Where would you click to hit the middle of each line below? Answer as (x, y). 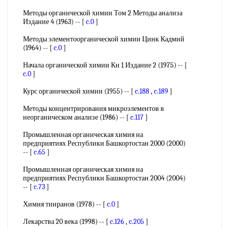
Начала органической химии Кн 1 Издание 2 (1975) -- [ (105, 65)
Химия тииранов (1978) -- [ (65, 204)
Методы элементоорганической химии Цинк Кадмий (104, 39)
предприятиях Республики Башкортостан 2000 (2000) (104, 143)
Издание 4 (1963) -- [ (54, 22)
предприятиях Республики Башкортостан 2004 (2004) (104, 178)
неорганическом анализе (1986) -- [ (77, 117)
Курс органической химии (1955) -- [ (79, 91)
